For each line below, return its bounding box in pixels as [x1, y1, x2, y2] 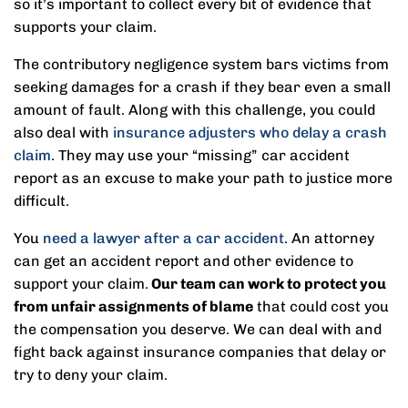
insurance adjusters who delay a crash [113, 124, 387, 141]
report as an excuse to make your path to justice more [14, 169, 393, 187]
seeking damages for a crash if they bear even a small [14, 78, 391, 96]
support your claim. [14, 275, 148, 292]
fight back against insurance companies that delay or [14, 343, 386, 361]
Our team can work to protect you [148, 275, 386, 292]
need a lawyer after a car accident [43, 229, 284, 247]
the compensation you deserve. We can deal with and [14, 321, 382, 338]
